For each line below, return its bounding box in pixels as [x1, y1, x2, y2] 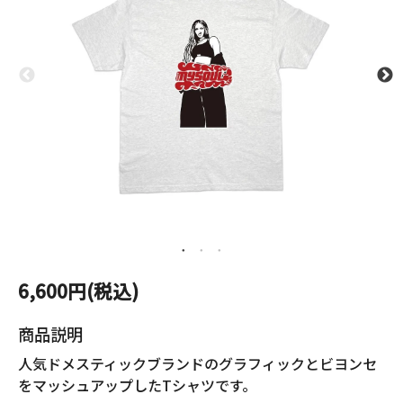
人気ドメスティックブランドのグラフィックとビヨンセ [18, 352, 377, 374]
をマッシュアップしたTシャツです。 [18, 373, 256, 396]
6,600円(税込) [18, 276, 139, 304]
